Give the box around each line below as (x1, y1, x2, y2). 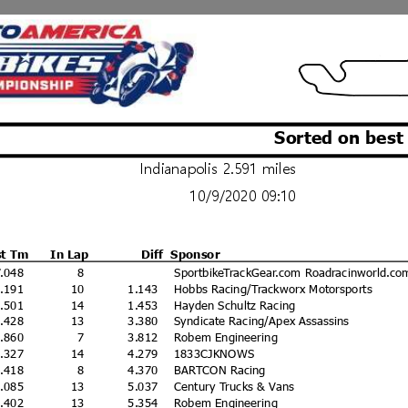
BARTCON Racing (174, 362, 267, 376)
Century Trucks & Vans (174, 378, 295, 393)
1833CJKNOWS (174, 345, 256, 360)
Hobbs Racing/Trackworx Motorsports (174, 280, 373, 294)
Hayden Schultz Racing (174, 296, 297, 311)
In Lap (50, 246, 89, 260)
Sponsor (170, 246, 220, 260)
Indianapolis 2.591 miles (139, 158, 297, 174)
